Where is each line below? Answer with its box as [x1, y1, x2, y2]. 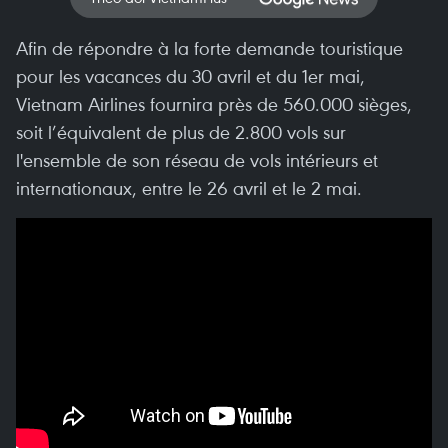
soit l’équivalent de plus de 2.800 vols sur [16, 119, 346, 144]
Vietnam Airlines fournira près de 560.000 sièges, [16, 91, 412, 116]
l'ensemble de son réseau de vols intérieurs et [16, 147, 378, 172]
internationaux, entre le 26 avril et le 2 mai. [16, 175, 362, 200]
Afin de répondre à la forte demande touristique [16, 35, 403, 60]
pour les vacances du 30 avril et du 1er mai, [16, 63, 365, 88]
